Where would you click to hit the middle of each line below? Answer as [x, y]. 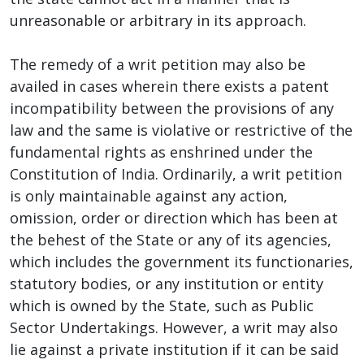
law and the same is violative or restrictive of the [181, 130]
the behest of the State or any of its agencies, [171, 239]
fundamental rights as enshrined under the [161, 152]
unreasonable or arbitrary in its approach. [158, 20]
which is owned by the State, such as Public [162, 305]
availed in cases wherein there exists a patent [169, 86]
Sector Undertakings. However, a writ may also [174, 327]
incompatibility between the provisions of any [172, 108]
